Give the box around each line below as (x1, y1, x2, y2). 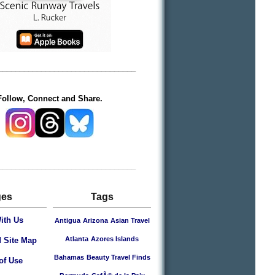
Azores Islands (91, 235, 139, 242)
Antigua (54, 217, 80, 224)
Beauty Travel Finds (86, 254, 150, 261)
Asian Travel (110, 217, 150, 224)
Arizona (82, 217, 108, 224)
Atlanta (65, 235, 88, 242)
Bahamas (53, 254, 84, 261)
